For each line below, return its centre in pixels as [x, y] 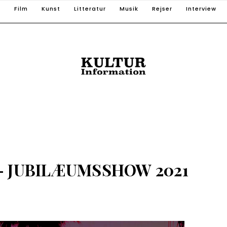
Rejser [162, 9]
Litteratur [90, 9]
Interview [201, 9]
